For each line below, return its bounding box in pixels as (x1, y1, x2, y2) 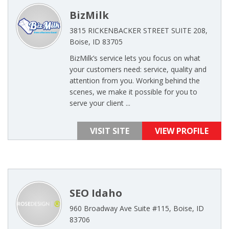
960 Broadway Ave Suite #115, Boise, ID (70, 203, 204, 213)
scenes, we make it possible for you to (70, 87, 197, 97)
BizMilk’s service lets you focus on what (70, 53, 200, 63)
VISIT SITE (90, 125, 129, 136)
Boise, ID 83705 (70, 37, 123, 47)
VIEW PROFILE (155, 125, 209, 136)
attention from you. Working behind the (70, 76, 200, 85)
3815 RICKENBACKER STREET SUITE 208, (70, 26, 208, 35)
